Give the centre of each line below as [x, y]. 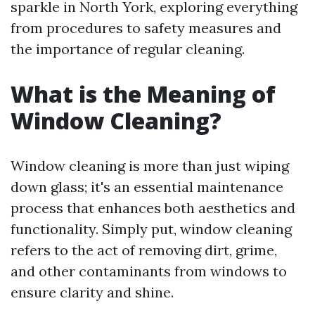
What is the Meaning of [143, 94]
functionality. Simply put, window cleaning [151, 229]
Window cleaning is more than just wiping [150, 166]
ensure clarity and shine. [92, 292]
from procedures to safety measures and [146, 28]
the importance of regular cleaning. [128, 49]
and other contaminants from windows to [149, 271]
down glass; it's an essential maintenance [147, 187]
